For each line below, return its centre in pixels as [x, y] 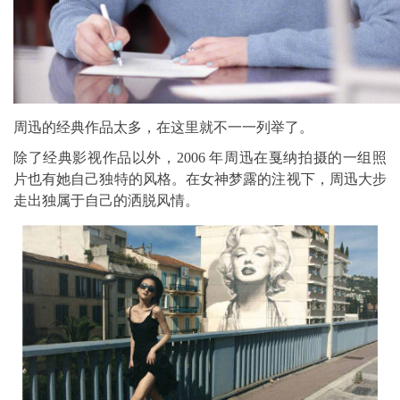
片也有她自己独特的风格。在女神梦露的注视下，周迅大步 [200, 179]
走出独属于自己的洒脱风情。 [106, 200]
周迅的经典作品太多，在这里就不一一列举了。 [163, 127]
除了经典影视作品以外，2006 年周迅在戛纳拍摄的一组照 [200, 157]
